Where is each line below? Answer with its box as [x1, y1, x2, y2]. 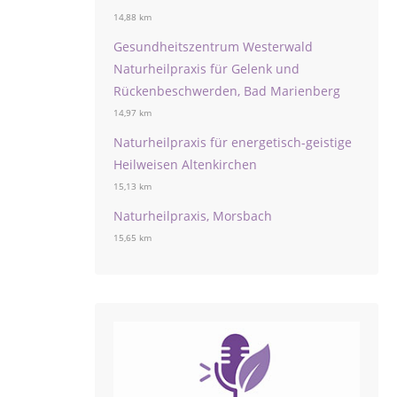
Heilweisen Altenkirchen [113, 156, 257, 173]
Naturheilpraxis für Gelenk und [113, 60, 300, 77]
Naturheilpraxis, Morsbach [113, 207, 272, 224]
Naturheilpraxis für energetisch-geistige [113, 134, 352, 151]
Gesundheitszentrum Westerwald [113, 38, 313, 55]
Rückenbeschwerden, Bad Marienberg [113, 82, 340, 99]
